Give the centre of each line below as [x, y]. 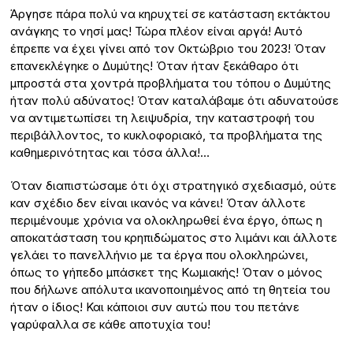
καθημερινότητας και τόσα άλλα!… [110, 153]
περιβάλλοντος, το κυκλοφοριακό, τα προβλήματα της [167, 136]
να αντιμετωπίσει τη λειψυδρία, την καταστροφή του [163, 118]
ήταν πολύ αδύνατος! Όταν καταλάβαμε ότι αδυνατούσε [175, 101]
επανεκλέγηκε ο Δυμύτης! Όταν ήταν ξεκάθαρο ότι [155, 66]
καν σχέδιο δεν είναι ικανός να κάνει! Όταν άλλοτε [158, 203]
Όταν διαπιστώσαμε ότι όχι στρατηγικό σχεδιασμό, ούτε [174, 186]
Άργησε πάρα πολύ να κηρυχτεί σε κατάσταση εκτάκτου [171, 14]
